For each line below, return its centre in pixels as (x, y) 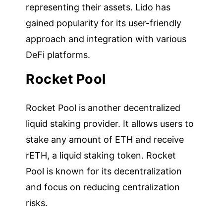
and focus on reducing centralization (103, 187)
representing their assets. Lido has (98, 7)
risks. (37, 203)
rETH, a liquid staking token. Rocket (101, 155)
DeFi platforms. (58, 55)
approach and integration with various (106, 39)
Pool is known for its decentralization (104, 171)
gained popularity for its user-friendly (104, 23)
